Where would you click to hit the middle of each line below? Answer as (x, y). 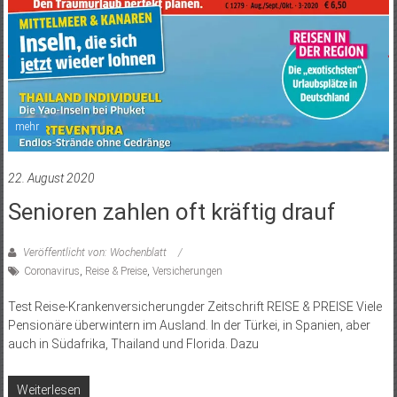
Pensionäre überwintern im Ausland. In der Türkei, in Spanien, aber (189, 325)
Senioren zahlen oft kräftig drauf (171, 211)
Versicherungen (187, 271)
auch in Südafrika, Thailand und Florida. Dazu (133, 343)
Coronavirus (51, 271)
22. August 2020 (51, 178)
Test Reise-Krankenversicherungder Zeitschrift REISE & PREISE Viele (195, 306)
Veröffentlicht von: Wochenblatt (94, 252)
